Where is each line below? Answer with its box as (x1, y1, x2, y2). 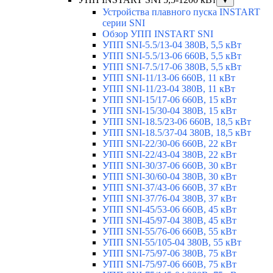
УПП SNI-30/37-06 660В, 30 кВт (102, 160, 236, 171)
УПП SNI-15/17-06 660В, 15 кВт (102, 94, 236, 105)
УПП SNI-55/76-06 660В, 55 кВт (102, 226, 236, 237)
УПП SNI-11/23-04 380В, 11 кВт (102, 83, 235, 94)
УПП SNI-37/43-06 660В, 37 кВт (102, 182, 236, 193)
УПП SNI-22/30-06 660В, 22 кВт (102, 138, 236, 149)
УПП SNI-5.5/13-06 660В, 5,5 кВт (102, 51, 241, 62)
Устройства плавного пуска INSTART (102, 7, 260, 18)
